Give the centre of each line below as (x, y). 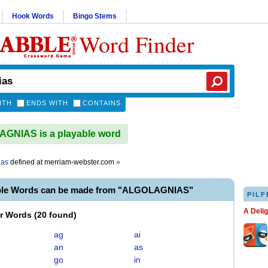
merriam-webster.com (80, 162)
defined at (26, 162)
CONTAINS (102, 103)
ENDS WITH (47, 103)
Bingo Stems (95, 16)
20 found (55, 215)
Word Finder (137, 44)
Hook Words (33, 16)
